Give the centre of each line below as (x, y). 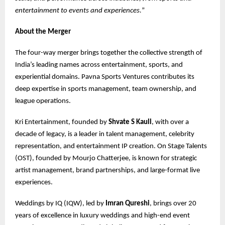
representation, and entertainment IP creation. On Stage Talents (111, 147)
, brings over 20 (173, 204)
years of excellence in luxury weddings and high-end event (102, 216)
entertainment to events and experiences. (78, 11)
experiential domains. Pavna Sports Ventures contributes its (105, 77)
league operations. (43, 101)
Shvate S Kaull (130, 123)
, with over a (170, 123)
